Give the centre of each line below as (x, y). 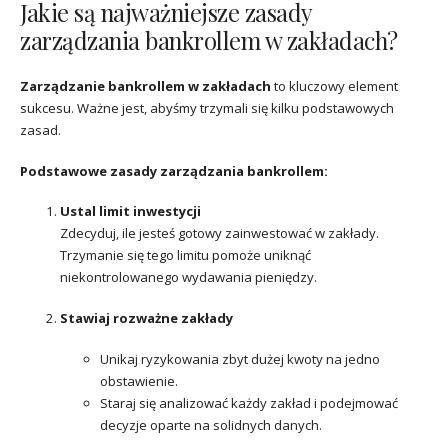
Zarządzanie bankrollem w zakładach (145, 85)
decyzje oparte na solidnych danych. (211, 424)
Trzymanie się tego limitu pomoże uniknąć (185, 255)
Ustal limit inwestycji (130, 211)
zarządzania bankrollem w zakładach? (209, 40)
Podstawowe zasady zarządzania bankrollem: (174, 170)
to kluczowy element (334, 85)
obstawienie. (139, 380)
